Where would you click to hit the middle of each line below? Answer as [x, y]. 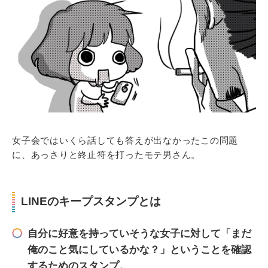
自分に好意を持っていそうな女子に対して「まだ [139, 234]
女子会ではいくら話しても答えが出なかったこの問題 [125, 141]
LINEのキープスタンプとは [91, 202]
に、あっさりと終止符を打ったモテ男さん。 [106, 155]
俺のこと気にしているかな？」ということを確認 [139, 250]
